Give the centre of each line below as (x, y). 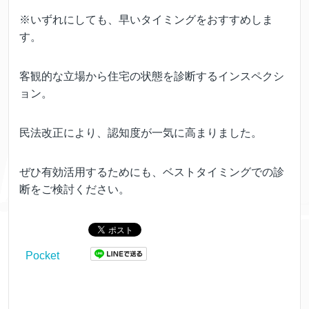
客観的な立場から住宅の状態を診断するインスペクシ (152, 77)
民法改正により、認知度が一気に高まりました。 (141, 133)
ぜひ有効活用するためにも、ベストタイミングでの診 (152, 172)
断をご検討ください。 (74, 190)
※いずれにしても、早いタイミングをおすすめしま (146, 20)
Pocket (42, 256)
